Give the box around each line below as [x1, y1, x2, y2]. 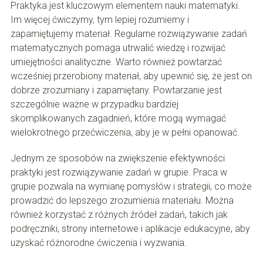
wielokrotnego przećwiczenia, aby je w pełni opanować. [10, 127, 240, 139]
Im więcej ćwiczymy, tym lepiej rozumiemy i [10, 14, 189, 26]
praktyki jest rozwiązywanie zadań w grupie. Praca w [10, 167, 227, 178]
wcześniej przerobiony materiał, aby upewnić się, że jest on [10, 70, 252, 82]
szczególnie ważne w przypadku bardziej [10, 99, 178, 110]
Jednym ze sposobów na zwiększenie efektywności [10, 153, 225, 164]
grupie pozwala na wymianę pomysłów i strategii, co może [10, 181, 252, 193]
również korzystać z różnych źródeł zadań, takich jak [10, 209, 228, 221]
